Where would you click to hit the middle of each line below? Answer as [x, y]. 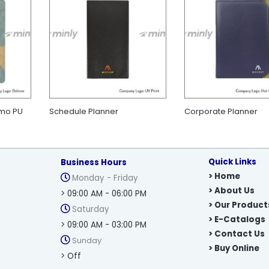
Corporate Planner [221, 112]
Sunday [86, 241]
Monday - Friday [105, 178]
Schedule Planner [84, 112]
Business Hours [94, 163]
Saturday [91, 210]
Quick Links [232, 162]
